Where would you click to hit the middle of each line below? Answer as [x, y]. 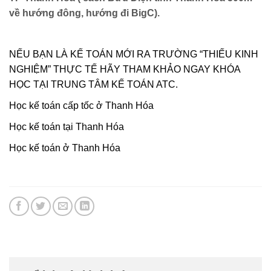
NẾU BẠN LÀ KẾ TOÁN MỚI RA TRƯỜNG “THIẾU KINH [134, 54]
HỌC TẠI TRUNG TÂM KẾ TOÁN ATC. [93, 84]
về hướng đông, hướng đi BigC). [84, 13]
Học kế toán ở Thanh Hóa [65, 148]
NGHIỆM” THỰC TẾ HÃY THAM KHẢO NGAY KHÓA [125, 69]
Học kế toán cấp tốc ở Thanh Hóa [81, 105]
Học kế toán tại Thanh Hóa [67, 126]
